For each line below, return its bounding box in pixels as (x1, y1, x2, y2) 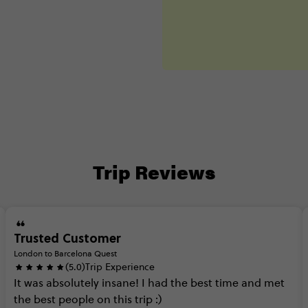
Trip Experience (85, 261, 155, 273)
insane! (102, 276, 139, 289)
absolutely (46, 276, 99, 289)
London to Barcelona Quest (14, 248, 117, 258)
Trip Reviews (92, 157, 216, 185)
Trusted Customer (14, 229, 121, 247)
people (58, 292, 94, 306)
